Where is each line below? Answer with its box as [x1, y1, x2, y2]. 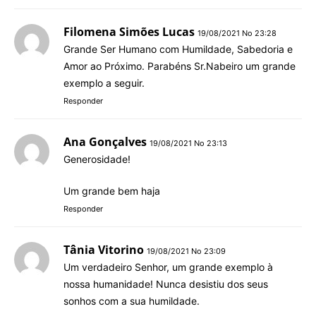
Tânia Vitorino [63, 241, 144, 257]
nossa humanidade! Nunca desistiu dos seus [63, 277, 268, 290]
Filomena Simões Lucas [63, 23, 195, 39]
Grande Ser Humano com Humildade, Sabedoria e [63, 42, 293, 55]
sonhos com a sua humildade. [63, 294, 200, 307]
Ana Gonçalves [63, 133, 147, 150]
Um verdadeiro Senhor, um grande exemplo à [63, 260, 273, 273]
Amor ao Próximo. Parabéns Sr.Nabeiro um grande [63, 59, 296, 72]
